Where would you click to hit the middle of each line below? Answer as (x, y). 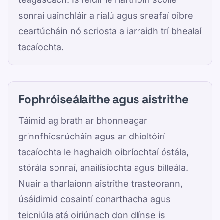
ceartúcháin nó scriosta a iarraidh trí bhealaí (110, 31)
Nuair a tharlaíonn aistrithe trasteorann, (100, 183)
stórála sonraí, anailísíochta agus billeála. (103, 168)
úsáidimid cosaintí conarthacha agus (95, 199)
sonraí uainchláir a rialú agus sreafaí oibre (106, 15)
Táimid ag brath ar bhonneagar (83, 121)
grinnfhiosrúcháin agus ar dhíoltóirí (91, 136)
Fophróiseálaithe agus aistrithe (103, 99)
